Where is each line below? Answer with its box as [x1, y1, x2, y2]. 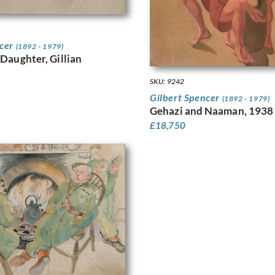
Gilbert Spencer [150, 91, 222, 104]
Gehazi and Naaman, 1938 [150, 104, 274, 118]
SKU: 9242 [150, 77, 184, 87]
